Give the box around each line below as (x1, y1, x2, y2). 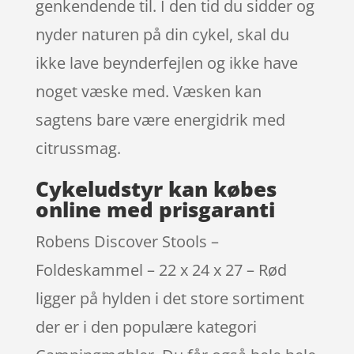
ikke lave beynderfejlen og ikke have (35, 51, 298, 73)
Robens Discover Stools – (35, 230, 219, 252)
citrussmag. (35, 137, 121, 159)
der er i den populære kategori (35, 315, 257, 337)
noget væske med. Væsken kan (35, 80, 262, 102)
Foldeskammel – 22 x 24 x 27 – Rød (35, 258, 287, 281)
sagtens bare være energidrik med (35, 108, 285, 130)
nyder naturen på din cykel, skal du (35, 23, 289, 45)
